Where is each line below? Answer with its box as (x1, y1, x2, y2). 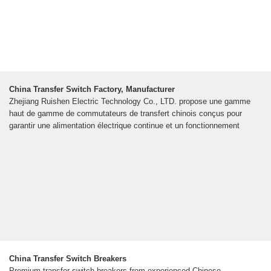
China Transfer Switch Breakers (9, 254, 126, 264)
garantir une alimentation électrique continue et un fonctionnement (9, 121, 240, 131)
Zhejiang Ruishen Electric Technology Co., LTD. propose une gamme (9, 97, 250, 106)
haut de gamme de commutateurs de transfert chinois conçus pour (9, 109, 242, 119)
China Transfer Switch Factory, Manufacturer (9, 85, 175, 94)
